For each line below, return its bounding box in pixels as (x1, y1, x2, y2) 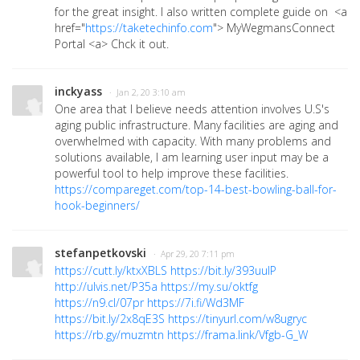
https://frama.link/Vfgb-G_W (167, 326, 308, 342)
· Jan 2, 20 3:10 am (109, 86, 186, 98)
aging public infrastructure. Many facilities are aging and (55, 117, 338, 133)
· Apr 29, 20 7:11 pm (153, 247, 235, 260)
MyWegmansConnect (227, 19, 335, 35)
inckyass (55, 83, 102, 99)
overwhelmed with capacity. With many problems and (55, 133, 331, 149)
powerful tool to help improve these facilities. (55, 165, 292, 181)
